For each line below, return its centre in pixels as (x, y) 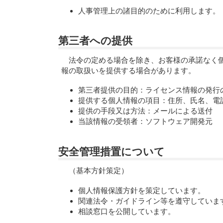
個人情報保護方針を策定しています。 (142, 190)
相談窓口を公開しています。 (127, 211)
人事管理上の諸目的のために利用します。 (149, 11)
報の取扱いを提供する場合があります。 (129, 70)
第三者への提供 (95, 41)
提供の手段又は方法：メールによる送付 (145, 111)
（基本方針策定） (99, 171)
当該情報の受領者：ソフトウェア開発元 (145, 121)
